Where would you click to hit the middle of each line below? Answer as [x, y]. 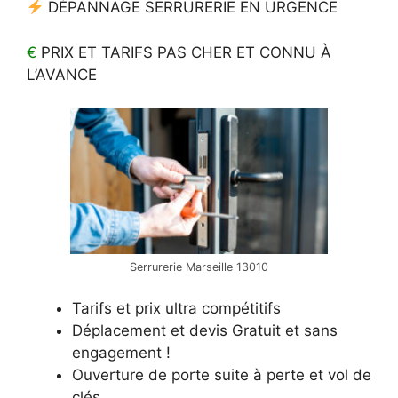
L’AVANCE [62, 74]
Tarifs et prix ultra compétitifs [176, 308]
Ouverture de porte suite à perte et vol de [222, 374]
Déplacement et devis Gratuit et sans [205, 330]
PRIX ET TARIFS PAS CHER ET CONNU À [184, 52]
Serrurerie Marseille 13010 [199, 267]
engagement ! [121, 352]
